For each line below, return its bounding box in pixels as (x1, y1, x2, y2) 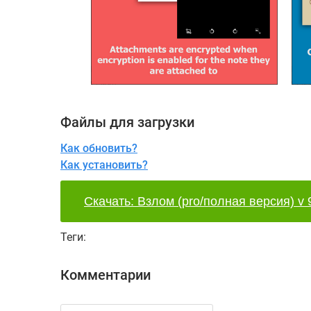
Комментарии (60, 267, 151, 283)
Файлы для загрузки (60, 114, 194, 131)
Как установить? (60, 158, 148, 171)
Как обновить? (60, 142, 137, 155)
